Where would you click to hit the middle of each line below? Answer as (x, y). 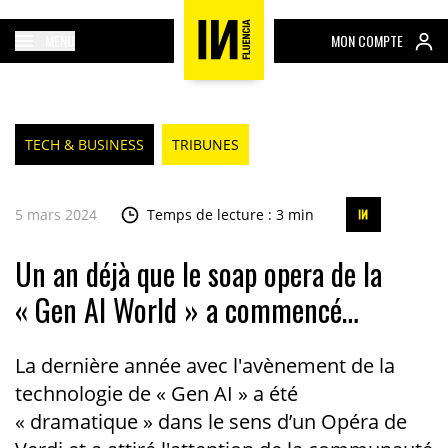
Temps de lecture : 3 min (230, 214)
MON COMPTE (367, 41)
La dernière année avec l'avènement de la (204, 365)
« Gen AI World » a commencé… (186, 309)
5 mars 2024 (55, 214)
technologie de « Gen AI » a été (156, 393)
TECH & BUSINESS (84, 144)
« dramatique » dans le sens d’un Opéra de (210, 421)
